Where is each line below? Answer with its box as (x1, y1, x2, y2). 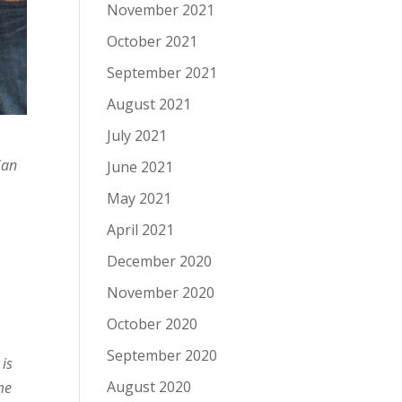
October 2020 (107, 314, 198, 334)
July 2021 (107, 126, 168, 145)
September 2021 (107, 63, 218, 83)
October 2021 (107, 31, 198, 51)
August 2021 (107, 94, 192, 114)
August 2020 (107, 377, 192, 397)
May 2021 (107, 188, 172, 208)
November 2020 (107, 283, 215, 302)
